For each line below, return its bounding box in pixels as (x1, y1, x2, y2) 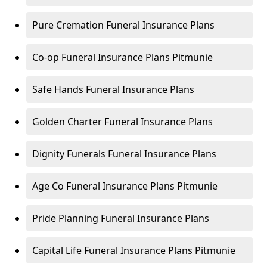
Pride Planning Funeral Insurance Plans (32, 212, 209, 225)
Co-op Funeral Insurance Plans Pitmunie (32, 51, 213, 64)
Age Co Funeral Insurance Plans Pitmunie (32, 179, 218, 193)
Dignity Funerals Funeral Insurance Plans (32, 147, 216, 160)
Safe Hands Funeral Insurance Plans (32, 83, 194, 96)
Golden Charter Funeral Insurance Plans (32, 115, 213, 128)
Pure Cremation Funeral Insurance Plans (32, 18, 215, 32)
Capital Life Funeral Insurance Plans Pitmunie (32, 244, 235, 257)
